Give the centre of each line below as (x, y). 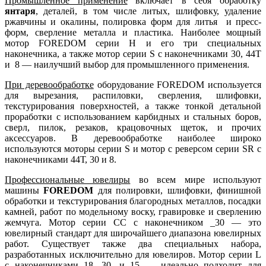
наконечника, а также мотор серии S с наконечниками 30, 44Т (133, 54)
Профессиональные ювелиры (68, 180)
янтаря (20, 11)
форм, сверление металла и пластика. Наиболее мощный (133, 33)
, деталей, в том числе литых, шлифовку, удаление (148, 11)
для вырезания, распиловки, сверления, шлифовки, (133, 96)
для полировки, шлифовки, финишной (178, 191)
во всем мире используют (196, 180)
